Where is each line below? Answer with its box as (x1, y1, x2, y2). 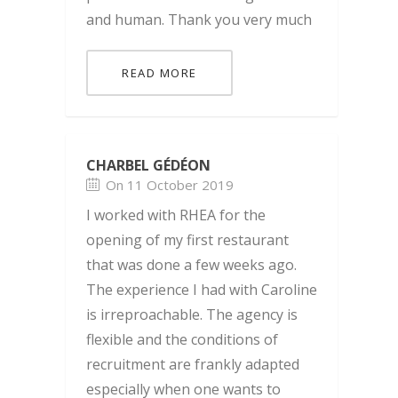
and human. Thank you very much (86, 10, 312, 30)
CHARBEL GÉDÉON (86, 155, 211, 176)
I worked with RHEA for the (86, 205, 266, 226)
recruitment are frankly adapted (86, 354, 299, 375)
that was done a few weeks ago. (86, 255, 297, 275)
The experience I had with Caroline (86, 280, 317, 300)
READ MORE (122, 65, 197, 82)
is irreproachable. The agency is (86, 305, 298, 325)
